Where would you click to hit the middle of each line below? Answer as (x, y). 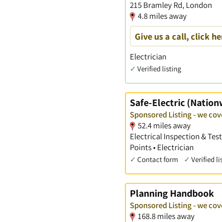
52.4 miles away (164, 125)
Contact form (158, 159)
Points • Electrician (162, 147)
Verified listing (159, 69)
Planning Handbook (172, 193)
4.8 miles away (162, 16)
